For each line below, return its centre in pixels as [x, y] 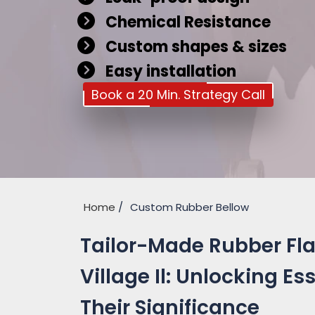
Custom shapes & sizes [194, 47]
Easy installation [169, 72]
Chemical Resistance [186, 22]
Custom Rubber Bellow [189, 207]
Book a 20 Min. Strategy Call [178, 95]
